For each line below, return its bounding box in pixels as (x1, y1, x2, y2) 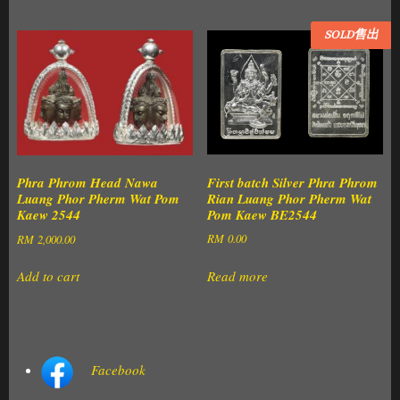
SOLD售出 (324, 27, 379, 43)
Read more (207, 266, 269, 285)
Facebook (90, 361, 146, 379)
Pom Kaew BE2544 (207, 204, 318, 224)
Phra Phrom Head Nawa (16, 173, 158, 193)
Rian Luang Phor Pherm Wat (207, 188, 372, 208)
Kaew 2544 (16, 205, 80, 225)
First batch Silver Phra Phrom (207, 172, 379, 192)
